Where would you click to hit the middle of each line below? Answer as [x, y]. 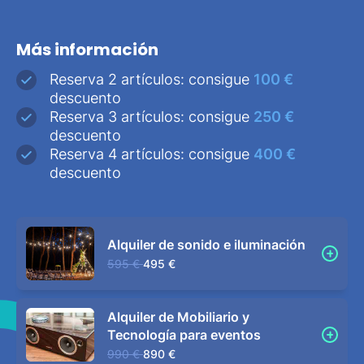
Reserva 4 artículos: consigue [152, 154]
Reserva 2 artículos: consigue [152, 80]
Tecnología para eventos [184, 335]
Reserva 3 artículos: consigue [152, 117]
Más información [87, 49]
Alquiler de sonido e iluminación [206, 244]
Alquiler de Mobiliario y [178, 317]
